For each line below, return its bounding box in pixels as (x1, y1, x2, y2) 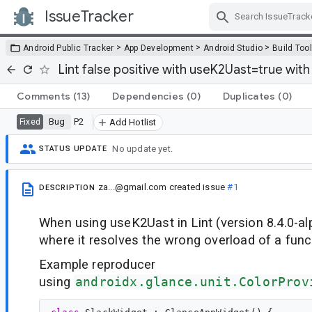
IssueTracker (45, 7, 134, 26)
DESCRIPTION (39, 182, 95, 192)
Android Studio (203, 42, 263, 53)
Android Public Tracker (23, 42, 114, 53)
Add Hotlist (109, 116, 157, 127)
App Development (123, 42, 194, 53)
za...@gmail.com (97, 181, 167, 192)
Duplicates (222, 89, 276, 102)
